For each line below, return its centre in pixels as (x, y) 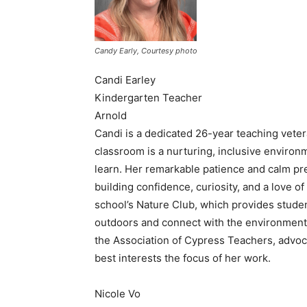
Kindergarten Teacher (148, 97)
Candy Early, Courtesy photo (146, 50)
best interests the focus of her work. (183, 258)
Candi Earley (125, 79)
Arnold (111, 115)
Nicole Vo (118, 293)
